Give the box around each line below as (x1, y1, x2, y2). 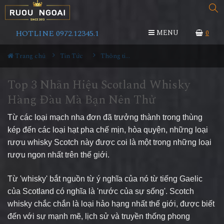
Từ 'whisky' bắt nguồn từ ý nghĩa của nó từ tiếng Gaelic (7, 174, 202, 183)
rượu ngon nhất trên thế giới (7, 150, 107, 159)
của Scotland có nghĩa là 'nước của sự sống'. (7, 187, 167, 195)
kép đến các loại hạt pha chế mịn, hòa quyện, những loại (7, 125, 208, 134)
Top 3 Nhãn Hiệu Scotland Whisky (7, 76, 190, 94)
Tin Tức (60, 51, 83, 61)
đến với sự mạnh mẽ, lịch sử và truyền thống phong (7, 212, 190, 220)
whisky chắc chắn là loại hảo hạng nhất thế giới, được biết (7, 199, 214, 208)
